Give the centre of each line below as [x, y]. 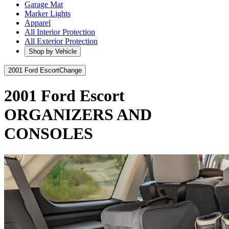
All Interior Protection [60, 32]
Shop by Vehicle [53, 51]
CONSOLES [49, 134]
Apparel [38, 23]
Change [71, 70]
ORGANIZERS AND [78, 115]
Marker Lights [48, 14]
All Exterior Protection [61, 41]
